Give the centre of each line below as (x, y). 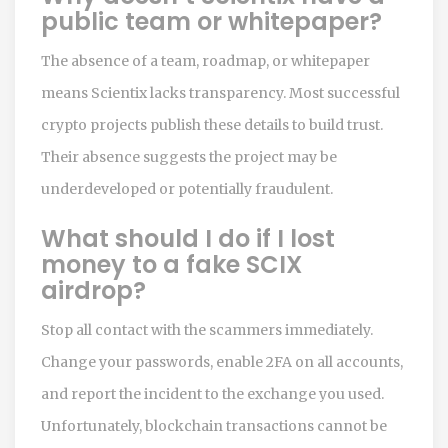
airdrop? (93, 290)
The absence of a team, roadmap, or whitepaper (205, 60)
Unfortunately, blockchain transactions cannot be (214, 425)
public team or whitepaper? (211, 21)
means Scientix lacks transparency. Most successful (220, 92)
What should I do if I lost (188, 238)
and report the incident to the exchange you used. (212, 393)
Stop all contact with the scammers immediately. (207, 329)
